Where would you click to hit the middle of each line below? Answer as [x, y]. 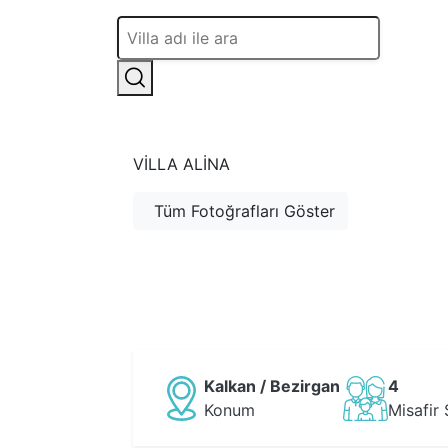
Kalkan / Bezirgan [271, 386]
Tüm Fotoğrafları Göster [244, 211]
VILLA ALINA [181, 164]
